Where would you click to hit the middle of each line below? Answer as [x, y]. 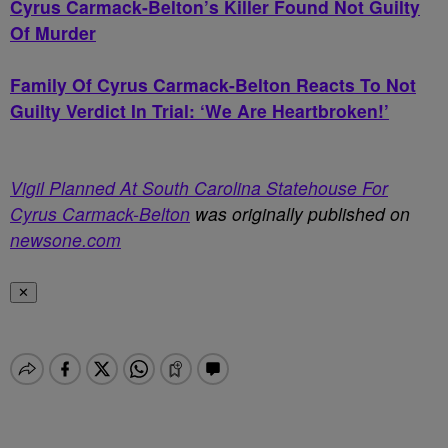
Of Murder [53, 32]
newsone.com [65, 239]
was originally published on [300, 213]
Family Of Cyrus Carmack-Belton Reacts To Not [213, 84]
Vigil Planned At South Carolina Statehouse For [199, 187]
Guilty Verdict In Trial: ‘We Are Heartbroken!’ [199, 110]
